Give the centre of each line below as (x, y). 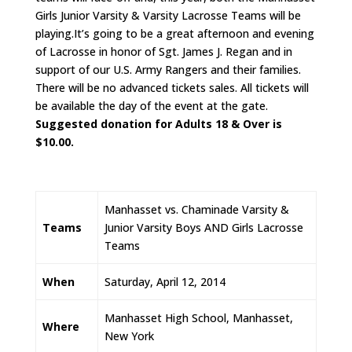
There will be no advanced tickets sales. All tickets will (172, 88)
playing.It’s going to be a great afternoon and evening (174, 34)
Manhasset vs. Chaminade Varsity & (197, 210)
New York (129, 336)
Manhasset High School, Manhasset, (199, 318)
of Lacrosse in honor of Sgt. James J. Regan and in (163, 52)
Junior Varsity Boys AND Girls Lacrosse (204, 228)
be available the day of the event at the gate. (151, 106)
